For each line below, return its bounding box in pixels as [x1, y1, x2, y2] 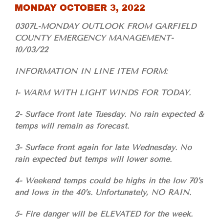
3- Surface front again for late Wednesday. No [15, 143, 192, 153]
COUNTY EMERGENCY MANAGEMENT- [15, 33, 174, 43]
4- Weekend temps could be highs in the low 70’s [15, 176, 203, 186]
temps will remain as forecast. [15, 121, 129, 131]
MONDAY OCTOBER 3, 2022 [15, 3, 145, 13]
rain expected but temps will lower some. [15, 154, 172, 164]
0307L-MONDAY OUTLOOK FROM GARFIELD [15, 22, 196, 31]
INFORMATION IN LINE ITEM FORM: [15, 66, 168, 76]
